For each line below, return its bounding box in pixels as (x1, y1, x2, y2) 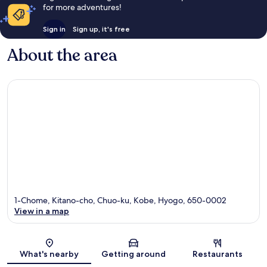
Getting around (101, 248, 166, 259)
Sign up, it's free (72, 24, 130, 34)
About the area (7, 44, 117, 67)
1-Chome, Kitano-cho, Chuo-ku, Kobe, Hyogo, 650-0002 (14, 194, 226, 206)
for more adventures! (42, 2, 122, 13)
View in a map (14, 205, 69, 216)
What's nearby (20, 248, 79, 259)
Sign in (42, 24, 66, 34)
